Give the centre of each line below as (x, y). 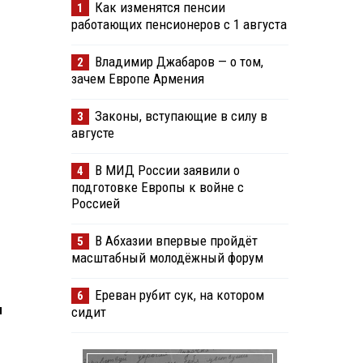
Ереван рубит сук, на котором (179, 295)
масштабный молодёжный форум (167, 258)
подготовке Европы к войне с (157, 188)
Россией (95, 204)
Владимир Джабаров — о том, (179, 62)
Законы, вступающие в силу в (181, 116)
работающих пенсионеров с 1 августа (179, 25)
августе (92, 133)
